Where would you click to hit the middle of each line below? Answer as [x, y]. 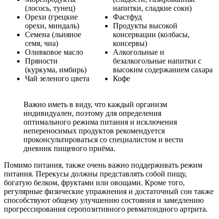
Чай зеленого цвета [57, 78]
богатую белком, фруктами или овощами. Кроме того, [94, 182]
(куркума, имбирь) [56, 69]
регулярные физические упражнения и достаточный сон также [109, 191]
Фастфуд [127, 17]
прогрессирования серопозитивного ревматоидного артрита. [106, 209]
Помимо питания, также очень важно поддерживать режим [103, 165]
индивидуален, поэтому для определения [92, 113]
